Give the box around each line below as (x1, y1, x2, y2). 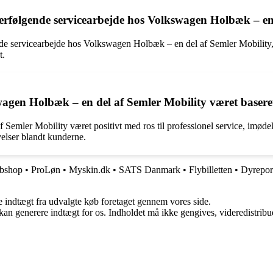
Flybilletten (189, 165, 232, 175)
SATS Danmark (119, 165, 180, 175)
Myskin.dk (69, 165, 110, 175)
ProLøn (31, 165, 60, 175)
